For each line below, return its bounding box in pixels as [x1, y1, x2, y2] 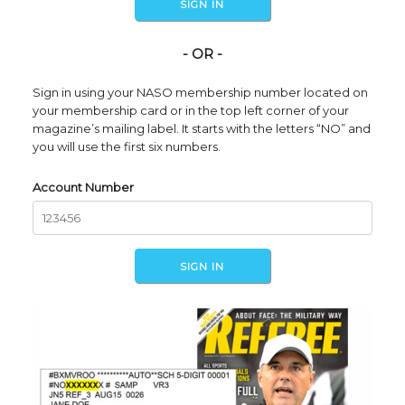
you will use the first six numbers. [32, 139, 221, 155]
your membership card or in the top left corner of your [32, 103, 349, 118]
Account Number [32, 180, 134, 195]
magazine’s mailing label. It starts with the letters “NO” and [32, 121, 371, 137]
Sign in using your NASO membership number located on [32, 85, 368, 100]
